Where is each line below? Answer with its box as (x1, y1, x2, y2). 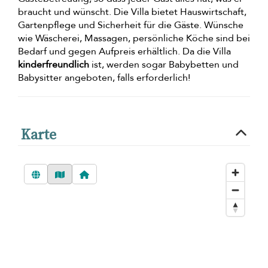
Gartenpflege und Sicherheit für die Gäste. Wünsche (18, 18, 243, 32)
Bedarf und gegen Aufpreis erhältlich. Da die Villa (18, 44, 231, 58)
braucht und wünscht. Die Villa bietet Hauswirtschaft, (18, 5, 246, 19)
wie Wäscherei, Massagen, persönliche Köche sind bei (18, 31, 250, 45)
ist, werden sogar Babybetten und (89, 57, 239, 71)
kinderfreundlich (18, 57, 89, 71)
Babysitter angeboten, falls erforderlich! (18, 71, 190, 84)
